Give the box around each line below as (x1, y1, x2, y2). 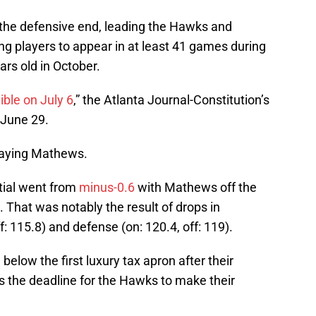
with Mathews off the (135, 180, 257, 195)
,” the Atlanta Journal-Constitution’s (73, 92, 269, 108)
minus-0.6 (79, 180, 135, 195)
